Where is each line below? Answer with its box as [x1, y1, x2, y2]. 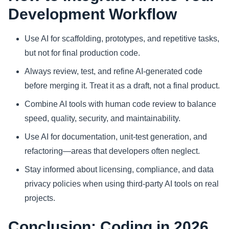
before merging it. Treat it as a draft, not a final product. [25, 81, 220, 90]
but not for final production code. [25, 49, 140, 58]
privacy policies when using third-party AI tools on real [25, 179, 219, 189]
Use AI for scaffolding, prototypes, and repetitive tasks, [25, 34, 219, 43]
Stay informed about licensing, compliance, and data [25, 165, 214, 174]
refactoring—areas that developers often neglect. [25, 147, 200, 156]
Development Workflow [8, 6, 177, 23]
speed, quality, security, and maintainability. [25, 114, 180, 123]
